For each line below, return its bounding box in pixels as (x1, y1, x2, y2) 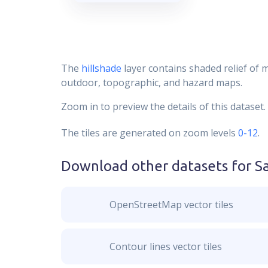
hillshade (81, 62, 121, 75)
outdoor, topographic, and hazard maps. (61, 76, 242, 89)
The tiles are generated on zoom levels (61, 126, 236, 139)
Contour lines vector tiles (109, 240, 222, 253)
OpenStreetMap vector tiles (109, 198, 233, 211)
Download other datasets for (61, 158, 255, 174)
